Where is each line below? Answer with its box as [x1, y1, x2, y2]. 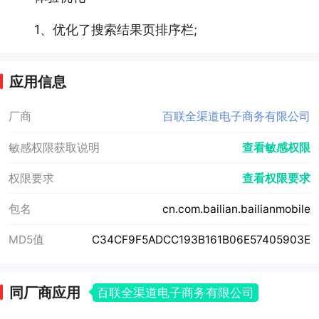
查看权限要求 [242, 171, 311, 185]
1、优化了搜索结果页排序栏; [33, 21, 197, 37]
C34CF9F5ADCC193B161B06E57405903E [92, 233, 311, 247]
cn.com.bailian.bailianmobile [162, 202, 311, 216]
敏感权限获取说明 [8, 140, 100, 155]
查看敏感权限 [242, 140, 311, 155]
